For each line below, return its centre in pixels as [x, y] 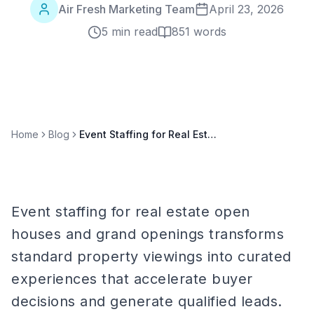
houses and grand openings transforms [148, 234]
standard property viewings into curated [151, 257]
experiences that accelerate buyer [132, 279]
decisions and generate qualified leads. [147, 301]
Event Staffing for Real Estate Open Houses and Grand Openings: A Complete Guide [212, 134]
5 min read [130, 32]
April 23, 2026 [246, 9]
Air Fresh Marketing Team [127, 9]
